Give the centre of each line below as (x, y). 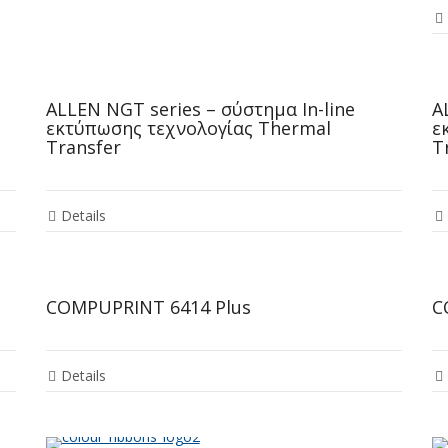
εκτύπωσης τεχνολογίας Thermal (188, 128)
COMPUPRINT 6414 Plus (148, 307)
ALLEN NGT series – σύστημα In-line (200, 109)
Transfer (83, 147)
